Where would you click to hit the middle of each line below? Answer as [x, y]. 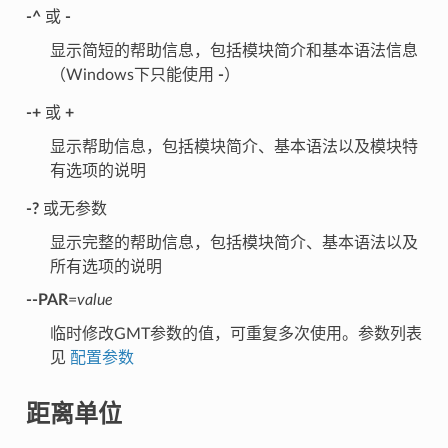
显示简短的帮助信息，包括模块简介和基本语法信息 [233, 51]
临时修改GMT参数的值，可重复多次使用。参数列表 [235, 334]
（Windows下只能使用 [133, 75]
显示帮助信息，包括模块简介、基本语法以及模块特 [233, 147]
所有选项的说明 [105, 267]
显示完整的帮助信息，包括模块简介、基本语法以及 [233, 243]
